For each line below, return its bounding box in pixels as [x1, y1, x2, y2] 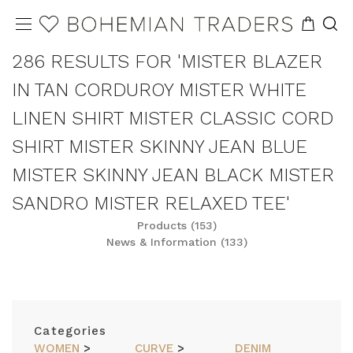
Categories [34, 324, 107, 338]
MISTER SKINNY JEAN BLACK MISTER [12, 164, 334, 186]
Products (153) [136, 219, 217, 232]
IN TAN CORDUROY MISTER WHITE [12, 79, 307, 101]
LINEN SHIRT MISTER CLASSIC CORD [12, 107, 333, 129]
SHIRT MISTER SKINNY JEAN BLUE [12, 136, 307, 158]
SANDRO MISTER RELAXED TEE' [12, 192, 290, 214]
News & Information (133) [106, 236, 247, 248]
